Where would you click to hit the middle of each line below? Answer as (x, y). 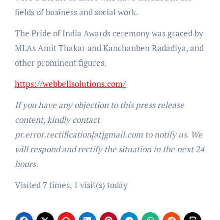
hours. (26, 164)
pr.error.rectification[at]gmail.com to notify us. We (108, 134)
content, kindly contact (57, 119)
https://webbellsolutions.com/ (70, 83)
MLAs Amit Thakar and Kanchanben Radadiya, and (109, 48)
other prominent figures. (60, 62)
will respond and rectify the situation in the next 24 (109, 149)
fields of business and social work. (76, 12)
